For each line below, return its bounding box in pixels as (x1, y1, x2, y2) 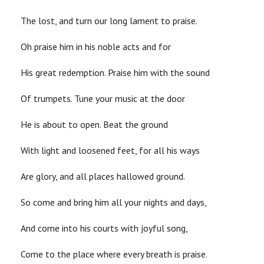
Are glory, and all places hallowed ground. (21, 170, 185, 183)
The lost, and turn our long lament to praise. (21, 15, 197, 27)
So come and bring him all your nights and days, (21, 196, 207, 209)
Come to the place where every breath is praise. (21, 248, 207, 260)
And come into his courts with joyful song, (21, 222, 188, 235)
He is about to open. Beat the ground (21, 118, 168, 131)
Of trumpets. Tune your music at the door (21, 93, 185, 105)
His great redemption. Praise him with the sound (21, 67, 210, 79)
